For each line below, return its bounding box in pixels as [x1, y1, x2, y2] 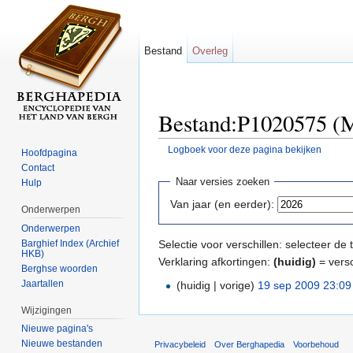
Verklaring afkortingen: [158, 255, 273, 268]
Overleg [192, 45, 229, 57]
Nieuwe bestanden [21, 338, 103, 350]
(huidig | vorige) [176, 278, 255, 292]
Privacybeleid [154, 339, 206, 349]
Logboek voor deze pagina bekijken [167, 144, 321, 155]
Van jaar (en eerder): [170, 197, 274, 210]
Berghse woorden [21, 262, 98, 274]
